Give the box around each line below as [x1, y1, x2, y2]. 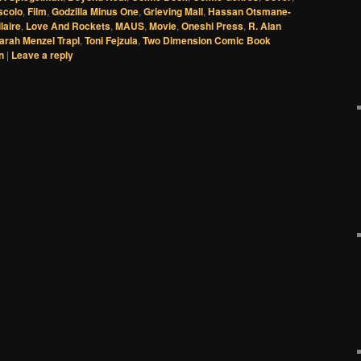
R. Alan [248, 18, 281, 33]
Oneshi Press [181, 18, 243, 33]
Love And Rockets [26, 18, 110, 33]
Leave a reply [11, 47, 73, 62]
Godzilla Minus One [52, 3, 139, 19]
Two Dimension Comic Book [143, 32, 271, 48]
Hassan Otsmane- [208, 3, 291, 19]
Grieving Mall [143, 3, 203, 19]
